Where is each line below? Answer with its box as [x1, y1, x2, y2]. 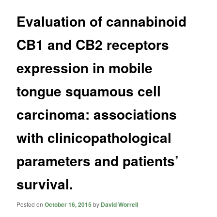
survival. [16, 174, 74, 194]
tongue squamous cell [16, 81, 161, 101]
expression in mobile [16, 58, 153, 78]
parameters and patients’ [16, 151, 179, 171]
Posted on [16, 200, 45, 208]
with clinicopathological [16, 127, 172, 148]
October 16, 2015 [45, 200, 92, 209]
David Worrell [101, 200, 139, 209]
